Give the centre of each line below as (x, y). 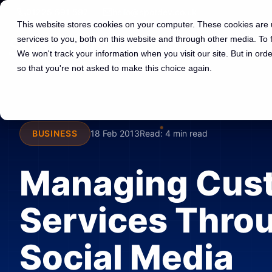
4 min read (186, 133)
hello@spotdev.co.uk (155, 12)
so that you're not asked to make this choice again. (114, 68)
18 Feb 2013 (115, 133)
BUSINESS (55, 133)
